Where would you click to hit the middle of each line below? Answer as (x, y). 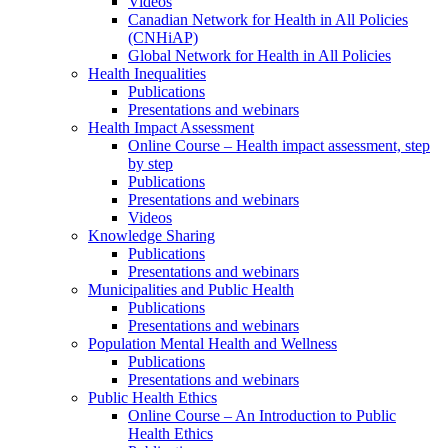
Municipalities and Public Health (191, 289)
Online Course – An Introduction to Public (262, 415)
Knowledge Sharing (151, 235)
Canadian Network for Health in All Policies (268, 19)
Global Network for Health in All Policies (259, 55)
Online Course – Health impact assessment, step (279, 145)
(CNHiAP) (163, 37)
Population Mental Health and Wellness (212, 343)
